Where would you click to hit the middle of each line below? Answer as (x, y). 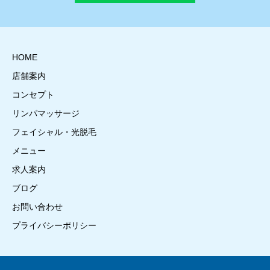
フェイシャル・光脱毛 (54, 132)
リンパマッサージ (46, 113)
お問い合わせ (37, 207)
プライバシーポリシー (54, 225)
